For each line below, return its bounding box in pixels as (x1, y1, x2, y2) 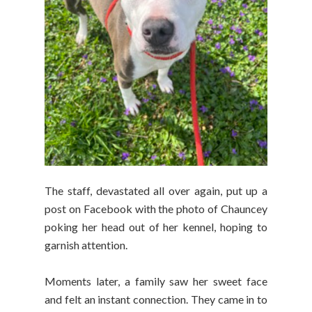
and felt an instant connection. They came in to (45, 292, 267, 306)
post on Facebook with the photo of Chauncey (45, 202, 267, 216)
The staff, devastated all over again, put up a (45, 184, 267, 198)
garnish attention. (45, 238, 130, 252)
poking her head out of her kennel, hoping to (45, 220, 267, 234)
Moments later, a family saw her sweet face (45, 274, 267, 288)
